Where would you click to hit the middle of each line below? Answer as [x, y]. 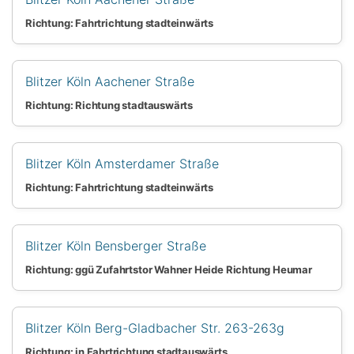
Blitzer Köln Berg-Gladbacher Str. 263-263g [155, 328]
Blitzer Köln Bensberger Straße [116, 245]
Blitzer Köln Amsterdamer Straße [122, 163]
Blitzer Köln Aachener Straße [110, 81]
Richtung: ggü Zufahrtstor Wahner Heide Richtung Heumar [169, 269]
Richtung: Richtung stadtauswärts [109, 105]
